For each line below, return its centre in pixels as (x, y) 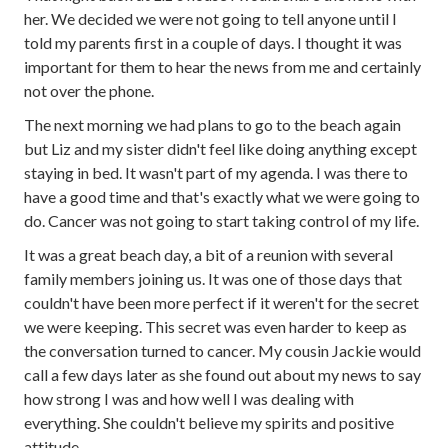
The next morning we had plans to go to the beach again (212, 124)
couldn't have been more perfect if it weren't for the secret (221, 302)
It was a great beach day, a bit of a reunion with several (208, 254)
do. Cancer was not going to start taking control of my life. (221, 220)
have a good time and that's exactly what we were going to (222, 196)
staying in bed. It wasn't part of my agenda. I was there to (216, 172)
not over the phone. (89, 90)
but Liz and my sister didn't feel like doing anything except (220, 148)
